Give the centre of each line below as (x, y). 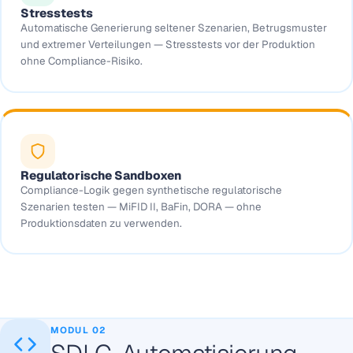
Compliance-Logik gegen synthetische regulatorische (151, 190)
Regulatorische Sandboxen (100, 175)
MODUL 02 (79, 329)
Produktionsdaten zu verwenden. (101, 223)
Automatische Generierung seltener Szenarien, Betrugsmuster (173, 28)
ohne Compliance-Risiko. (81, 61)
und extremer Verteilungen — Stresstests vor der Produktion (167, 45)
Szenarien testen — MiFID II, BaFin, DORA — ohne (141, 206)
